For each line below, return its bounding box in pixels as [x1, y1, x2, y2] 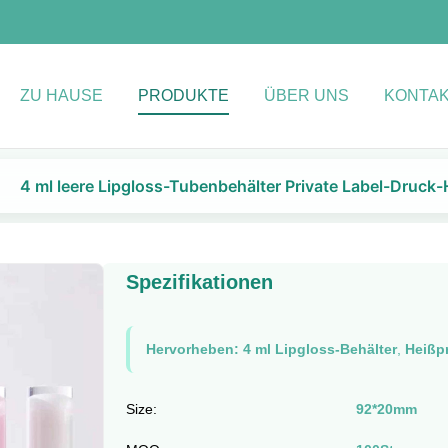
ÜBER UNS [264, 87, 349, 104]
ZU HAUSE [20, 87, 103, 104]
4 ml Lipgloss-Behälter [242, 341, 397, 357]
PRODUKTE [138, 87, 229, 104]
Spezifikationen [125, 271, 273, 293]
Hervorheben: [145, 341, 239, 357]
